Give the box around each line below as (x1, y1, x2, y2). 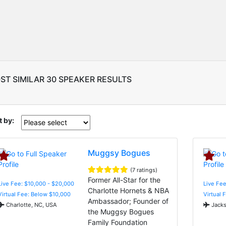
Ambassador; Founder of (88, 196, 169, 205)
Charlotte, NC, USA (5, 201, 57, 208)
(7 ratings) (130, 166, 158, 174)
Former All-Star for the (88, 175, 161, 184)
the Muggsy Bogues (88, 207, 154, 216)
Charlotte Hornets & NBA (88, 186, 169, 195)
